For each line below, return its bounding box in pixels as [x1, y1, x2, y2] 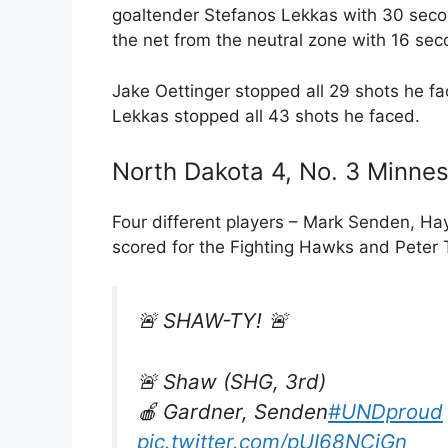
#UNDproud [328, 398, 443, 424]
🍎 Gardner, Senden [137, 398, 328, 424]
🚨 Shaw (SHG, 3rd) [137, 368, 326, 394]
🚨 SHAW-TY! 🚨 [137, 307, 288, 333]
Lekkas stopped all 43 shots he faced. [112, 105, 420, 126]
